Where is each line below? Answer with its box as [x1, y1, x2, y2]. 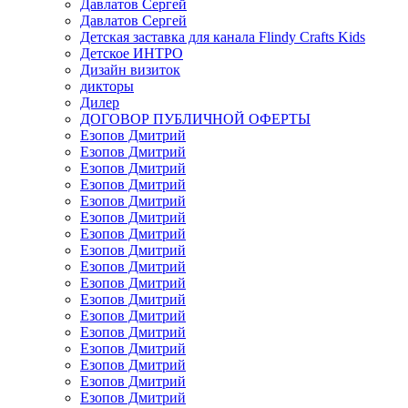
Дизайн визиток [80, 62, 180, 78]
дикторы [80, 78, 134, 95]
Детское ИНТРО [80, 46, 183, 62]
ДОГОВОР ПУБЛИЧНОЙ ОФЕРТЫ [80, 111, 311, 127]
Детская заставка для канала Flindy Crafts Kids [80, 29, 365, 46]
